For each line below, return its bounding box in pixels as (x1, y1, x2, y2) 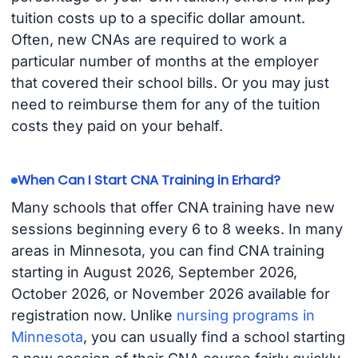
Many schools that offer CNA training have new (10, 198, 335, 216)
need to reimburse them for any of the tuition (10, 96, 320, 113)
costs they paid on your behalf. (10, 117, 223, 135)
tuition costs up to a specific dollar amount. (10, 10, 305, 27)
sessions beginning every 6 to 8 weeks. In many (10, 220, 343, 237)
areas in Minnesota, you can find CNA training (10, 241, 324, 259)
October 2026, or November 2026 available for (10, 284, 330, 302)
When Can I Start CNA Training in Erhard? (17, 171, 280, 190)
